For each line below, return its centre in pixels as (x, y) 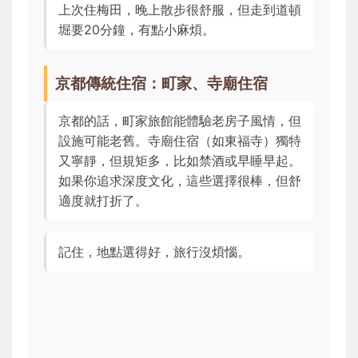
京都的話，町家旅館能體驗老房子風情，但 (180, 120)
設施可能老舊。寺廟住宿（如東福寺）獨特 (180, 140)
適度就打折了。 (103, 200)
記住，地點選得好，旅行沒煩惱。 (154, 251)
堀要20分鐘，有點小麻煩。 (137, 29)
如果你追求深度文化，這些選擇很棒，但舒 (180, 180)
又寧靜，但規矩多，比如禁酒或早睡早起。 (180, 160)
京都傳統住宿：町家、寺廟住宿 (161, 83)
